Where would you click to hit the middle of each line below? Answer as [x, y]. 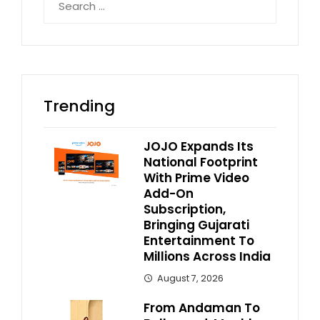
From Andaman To [202, 308]
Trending [79, 106]
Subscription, [185, 209]
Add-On [169, 194]
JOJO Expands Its [199, 146]
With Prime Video [196, 178]
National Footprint [201, 162]
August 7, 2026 [190, 278]
